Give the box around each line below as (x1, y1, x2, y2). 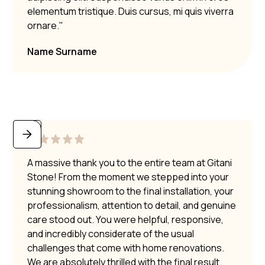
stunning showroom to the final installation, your (27, 184, 234, 198)
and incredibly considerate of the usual (27, 227, 195, 240)
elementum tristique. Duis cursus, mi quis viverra (27, 4, 234, 18)
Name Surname (27, 44, 98, 58)
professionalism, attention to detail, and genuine (27, 198, 237, 212)
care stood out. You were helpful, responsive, (27, 212, 224, 226)
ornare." (27, 18, 64, 32)
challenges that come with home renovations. (27, 241, 225, 254)
